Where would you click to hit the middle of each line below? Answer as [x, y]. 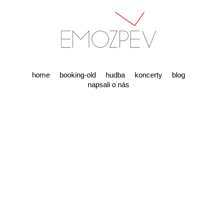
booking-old [78, 75]
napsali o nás [108, 85]
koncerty [148, 75]
